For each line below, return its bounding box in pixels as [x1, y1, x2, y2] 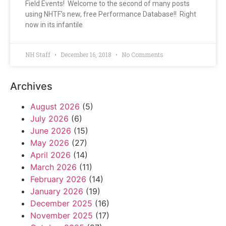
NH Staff [25, 50, 52, 59]
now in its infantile [25, 21, 83, 29]
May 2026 [30, 138, 69, 148]
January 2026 [30, 186, 83, 197]
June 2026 [30, 126, 71, 136]
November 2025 [30, 210, 93, 221]
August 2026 [30, 101, 80, 112]
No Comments [120, 50, 163, 59]
